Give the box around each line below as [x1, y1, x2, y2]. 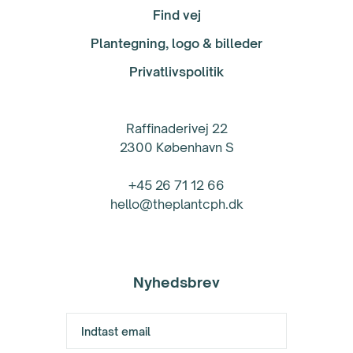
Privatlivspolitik [129, 64, 224, 80]
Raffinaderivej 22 [125, 121, 228, 137]
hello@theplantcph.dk [110, 196, 243, 213]
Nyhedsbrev [133, 273, 220, 292]
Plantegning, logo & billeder [91, 35, 262, 52]
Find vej [152, 7, 201, 24]
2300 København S [119, 139, 234, 156]
